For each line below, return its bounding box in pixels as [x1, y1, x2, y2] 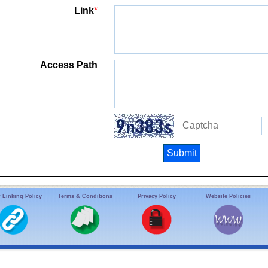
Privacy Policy [138, 193, 176, 199]
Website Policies [206, 193, 251, 199]
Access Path [40, 60, 98, 70]
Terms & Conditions [57, 193, 112, 199]
